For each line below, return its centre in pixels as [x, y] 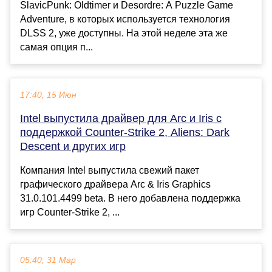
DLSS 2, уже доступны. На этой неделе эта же [124, 33]
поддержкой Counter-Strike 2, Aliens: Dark [125, 133]
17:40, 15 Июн [48, 95]
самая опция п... [56, 47]
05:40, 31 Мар [48, 260]
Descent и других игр [73, 147]
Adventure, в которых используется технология [125, 19]
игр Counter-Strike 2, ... [70, 212]
